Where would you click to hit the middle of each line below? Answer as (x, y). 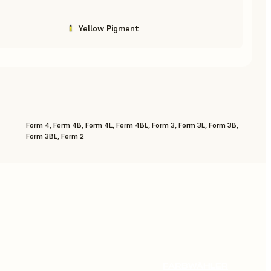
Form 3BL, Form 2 (55, 135)
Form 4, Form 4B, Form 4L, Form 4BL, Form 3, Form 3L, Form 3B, (132, 125)
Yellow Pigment (109, 28)
